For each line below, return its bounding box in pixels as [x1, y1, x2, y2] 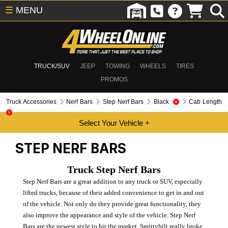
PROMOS [100, 76, 128, 83]
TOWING [105, 63, 130, 70]
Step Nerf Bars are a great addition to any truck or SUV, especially [22, 177, 203, 185]
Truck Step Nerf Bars [67, 163, 161, 175]
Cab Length [189, 98, 222, 105]
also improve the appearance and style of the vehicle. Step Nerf [22, 211, 195, 219]
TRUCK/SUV [34, 63, 70, 70]
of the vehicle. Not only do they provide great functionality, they [22, 199, 201, 208]
